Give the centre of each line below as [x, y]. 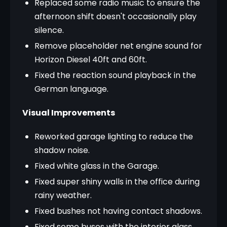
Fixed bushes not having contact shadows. [118, 211]
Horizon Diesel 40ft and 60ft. [91, 60]
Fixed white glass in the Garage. [97, 166]
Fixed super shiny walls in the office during [117, 182]
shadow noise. [62, 150]
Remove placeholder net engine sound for [118, 46]
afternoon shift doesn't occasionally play [116, 16]
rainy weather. [63, 195]
